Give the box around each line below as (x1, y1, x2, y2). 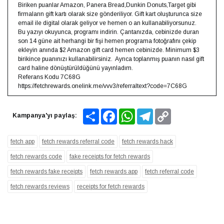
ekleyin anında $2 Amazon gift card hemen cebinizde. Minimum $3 (18, 46, 199, 53)
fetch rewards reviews (10, 182, 69, 190)
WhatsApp (135, 108, 162, 116)
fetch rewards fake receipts (10, 167, 82, 175)
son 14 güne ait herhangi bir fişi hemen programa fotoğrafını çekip (18, 37, 196, 44)
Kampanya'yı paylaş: (12, 111, 77, 119)
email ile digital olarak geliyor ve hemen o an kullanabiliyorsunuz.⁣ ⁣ (18, 19, 198, 26)
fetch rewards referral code (42, 137, 114, 145)
